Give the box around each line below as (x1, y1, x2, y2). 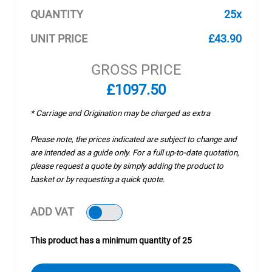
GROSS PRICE (90, 61, 182, 78)
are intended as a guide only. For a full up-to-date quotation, (30, 148, 239, 157)
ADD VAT (30, 205, 74, 218)
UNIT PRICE (30, 32, 87, 45)
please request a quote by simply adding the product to (30, 161, 223, 171)
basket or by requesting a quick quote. (30, 175, 165, 184)
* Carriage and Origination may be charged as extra (30, 109, 210, 118)
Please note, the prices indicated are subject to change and (30, 135, 237, 144)
